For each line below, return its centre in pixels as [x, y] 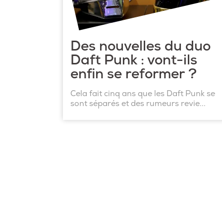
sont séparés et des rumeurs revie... [138, 103]
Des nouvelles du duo [140, 46]
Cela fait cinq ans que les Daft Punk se [143, 93]
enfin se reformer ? [134, 74]
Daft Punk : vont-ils [134, 60]
